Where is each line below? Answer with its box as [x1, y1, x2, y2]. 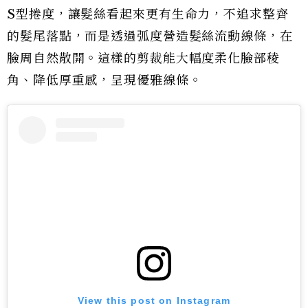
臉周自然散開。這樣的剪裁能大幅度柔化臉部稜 [7, 50, 280, 66]
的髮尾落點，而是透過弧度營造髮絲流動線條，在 [7, 28, 293, 44]
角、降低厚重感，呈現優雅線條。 [7, 72, 202, 88]
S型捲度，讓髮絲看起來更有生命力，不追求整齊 [7, 6, 289, 22]
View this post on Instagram [77, 295, 231, 307]
